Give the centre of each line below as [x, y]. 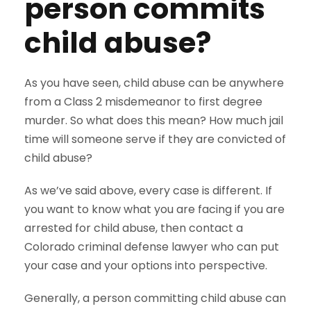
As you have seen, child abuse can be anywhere [154, 83]
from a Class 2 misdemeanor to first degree [143, 102]
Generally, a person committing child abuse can [155, 299]
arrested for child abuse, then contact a [134, 228]
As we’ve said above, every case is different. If [148, 191]
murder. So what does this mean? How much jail [154, 121]
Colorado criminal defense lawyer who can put [152, 247]
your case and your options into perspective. [146, 266]
